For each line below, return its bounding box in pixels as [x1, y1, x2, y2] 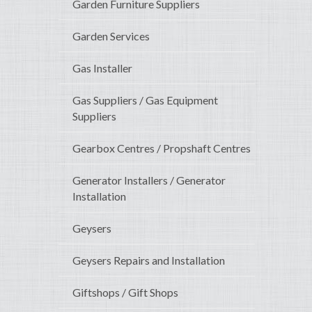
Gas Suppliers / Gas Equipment [72, 93, 218, 107]
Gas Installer [72, 61, 132, 75]
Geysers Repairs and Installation [72, 253, 225, 267]
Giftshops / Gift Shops [72, 286, 178, 299]
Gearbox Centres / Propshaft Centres [72, 141, 251, 155]
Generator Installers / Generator [72, 173, 226, 187]
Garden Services [72, 29, 150, 43]
